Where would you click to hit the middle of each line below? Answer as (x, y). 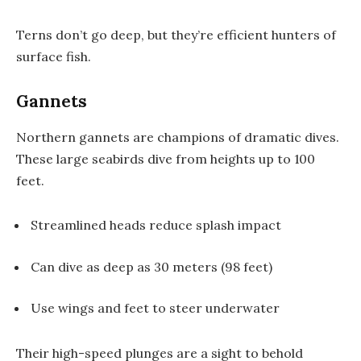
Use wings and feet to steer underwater (155, 308)
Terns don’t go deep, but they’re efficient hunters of (176, 34)
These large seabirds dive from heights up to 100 (166, 158)
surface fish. (54, 56)
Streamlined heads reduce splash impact (156, 225)
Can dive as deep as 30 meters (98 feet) (151, 266)
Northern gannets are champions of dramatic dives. (178, 137)
